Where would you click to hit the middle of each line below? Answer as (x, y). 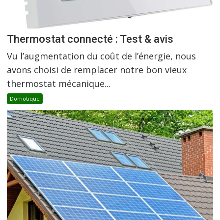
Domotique (25, 98)
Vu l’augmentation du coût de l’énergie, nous (102, 56)
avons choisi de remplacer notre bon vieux (97, 69)
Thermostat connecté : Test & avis (90, 39)
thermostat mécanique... (59, 83)
